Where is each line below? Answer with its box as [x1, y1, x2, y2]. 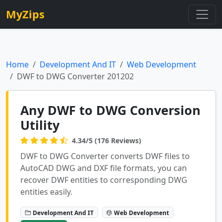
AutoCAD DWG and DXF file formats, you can [20, 163, 187, 173]
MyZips [6, 7, 45, 21]
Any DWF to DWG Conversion [20, 102, 201, 118]
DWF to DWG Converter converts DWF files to [20, 151, 190, 162]
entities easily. [20, 186, 72, 197]
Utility [20, 116, 59, 133]
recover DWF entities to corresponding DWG [20, 174, 187, 185]
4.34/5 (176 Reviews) [72, 135, 141, 145]
